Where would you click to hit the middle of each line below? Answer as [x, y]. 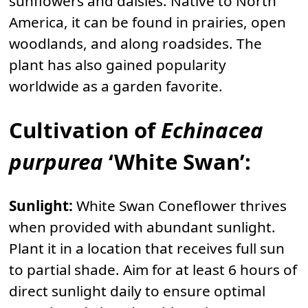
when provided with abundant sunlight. [142, 227]
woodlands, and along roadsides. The [135, 43]
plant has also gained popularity [118, 64]
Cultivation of [85, 130]
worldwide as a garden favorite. [116, 86]
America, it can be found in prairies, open [147, 22]
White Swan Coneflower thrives [180, 206]
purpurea [56, 162]
